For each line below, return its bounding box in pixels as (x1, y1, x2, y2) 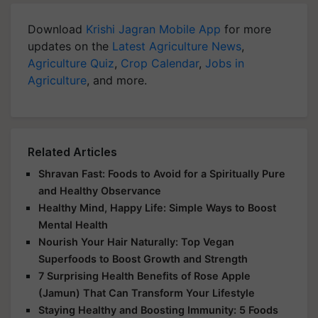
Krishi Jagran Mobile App (86, 22, 221, 36)
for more (221, 22, 271, 36)
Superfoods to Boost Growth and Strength (38, 253, 248, 265)
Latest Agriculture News (112, 39, 241, 53)
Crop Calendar (121, 56, 199, 70)
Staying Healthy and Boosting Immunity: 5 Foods (38, 304, 278, 316)
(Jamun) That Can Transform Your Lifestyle (38, 287, 255, 299)
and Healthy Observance (38, 185, 161, 197)
